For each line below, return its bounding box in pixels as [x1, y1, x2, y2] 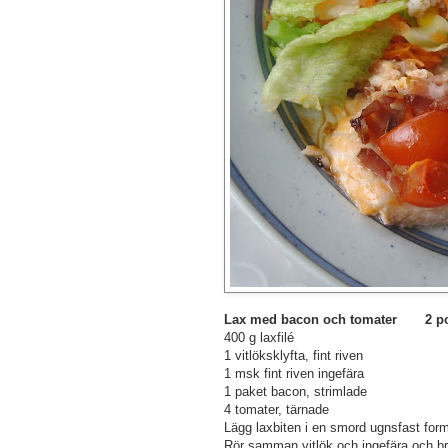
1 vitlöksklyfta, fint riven [224, 347, 363, 363]
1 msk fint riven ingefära [224, 365, 364, 381]
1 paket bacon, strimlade [224, 383, 367, 399]
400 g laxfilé [224, 329, 294, 345]
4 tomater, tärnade [224, 401, 329, 417]
